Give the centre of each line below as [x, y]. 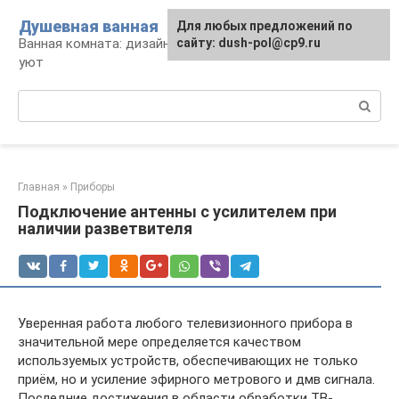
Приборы [93, 187]
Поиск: [39, 99]
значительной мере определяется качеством [159, 342]
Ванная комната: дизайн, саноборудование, [155, 44]
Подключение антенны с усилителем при [177, 212]
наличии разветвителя [105, 228]
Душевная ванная [89, 26]
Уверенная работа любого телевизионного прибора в [185, 323]
